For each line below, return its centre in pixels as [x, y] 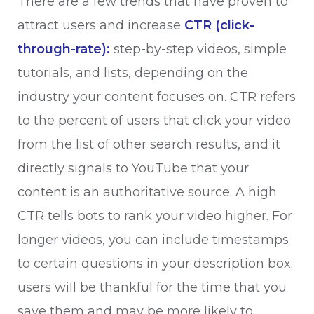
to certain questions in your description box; [155, 264]
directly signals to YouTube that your [133, 168]
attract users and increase [101, 25]
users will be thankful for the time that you [152, 287]
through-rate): [64, 49]
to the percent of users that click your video [154, 121]
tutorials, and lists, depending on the [133, 73]
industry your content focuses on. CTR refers [157, 97]
